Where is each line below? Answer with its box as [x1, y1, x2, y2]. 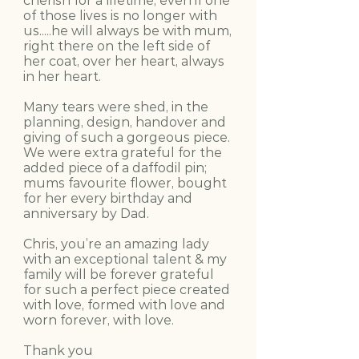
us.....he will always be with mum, [23, 22, 232, 38]
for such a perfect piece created [23, 281, 230, 297]
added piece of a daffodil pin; [23, 159, 207, 175]
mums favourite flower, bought [23, 175, 227, 191]
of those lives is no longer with [23, 7, 217, 23]
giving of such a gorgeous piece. [23, 129, 230, 145]
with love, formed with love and [23, 296, 225, 313]
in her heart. [23, 68, 101, 84]
